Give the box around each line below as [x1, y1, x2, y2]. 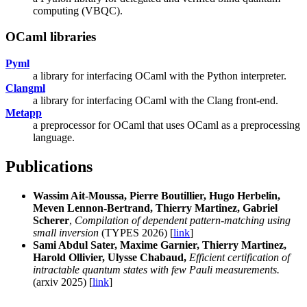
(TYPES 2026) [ [99, 226, 173, 238]
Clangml [5, 82, 45, 94]
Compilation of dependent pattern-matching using [75, 214, 291, 226]
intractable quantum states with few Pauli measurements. [33, 263, 280, 275]
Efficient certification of [189, 251, 290, 263]
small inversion [33, 226, 99, 238]
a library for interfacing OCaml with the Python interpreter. [33, 69, 286, 82]
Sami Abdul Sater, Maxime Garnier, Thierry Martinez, [33, 238, 286, 251]
